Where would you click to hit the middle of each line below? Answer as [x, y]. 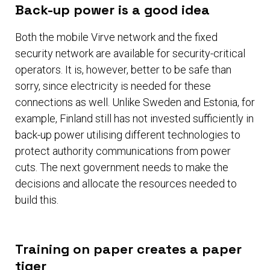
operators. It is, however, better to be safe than [123, 70]
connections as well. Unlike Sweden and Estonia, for [135, 102]
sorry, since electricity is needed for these [113, 86]
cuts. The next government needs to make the [122, 168]
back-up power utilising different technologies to [128, 135]
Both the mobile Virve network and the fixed [116, 37]
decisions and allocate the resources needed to [126, 184]
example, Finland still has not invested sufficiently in [134, 119]
